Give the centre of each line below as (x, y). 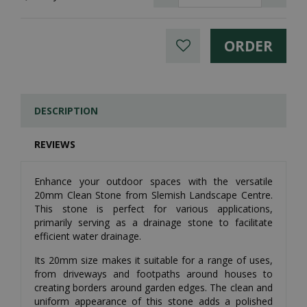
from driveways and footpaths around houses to (153, 274)
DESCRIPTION (66, 111)
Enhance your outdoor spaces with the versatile (153, 181)
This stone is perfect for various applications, (153, 209)
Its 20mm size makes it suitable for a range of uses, (153, 260)
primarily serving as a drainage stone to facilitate (153, 222)
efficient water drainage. (88, 236)
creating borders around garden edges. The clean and (153, 287)
